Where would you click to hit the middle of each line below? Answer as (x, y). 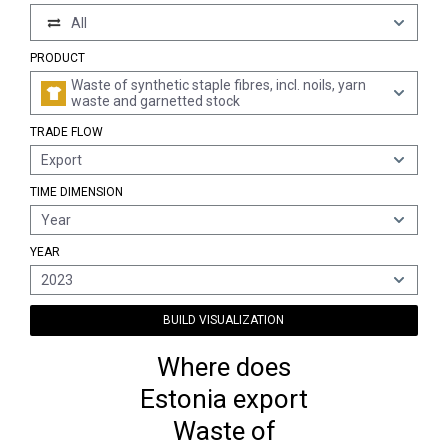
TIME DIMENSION (76, 192)
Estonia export (224, 399)
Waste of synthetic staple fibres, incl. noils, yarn (218, 85)
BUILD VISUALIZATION (224, 320)
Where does (224, 367)
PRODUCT (57, 58)
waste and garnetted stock (155, 101)
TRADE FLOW (66, 132)
